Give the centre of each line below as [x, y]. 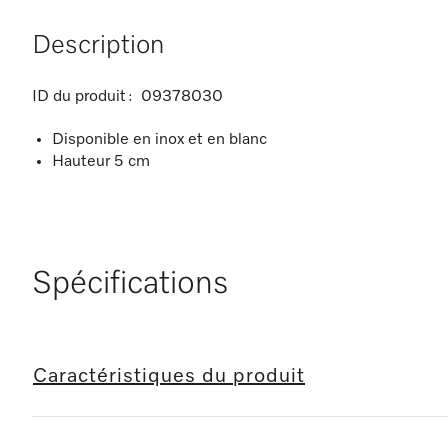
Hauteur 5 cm [101, 162]
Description [98, 46]
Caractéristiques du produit [169, 376]
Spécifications [130, 284]
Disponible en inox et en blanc [159, 140]
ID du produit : [84, 97]
